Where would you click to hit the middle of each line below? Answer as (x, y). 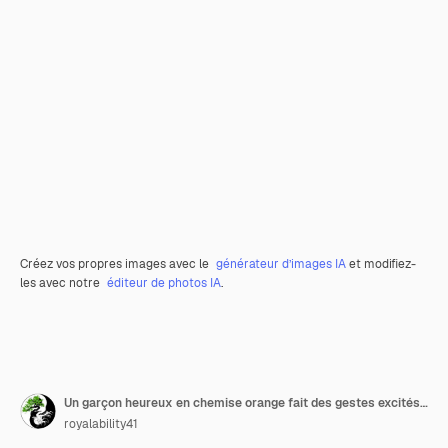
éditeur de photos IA (164, 283)
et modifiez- (381, 264)
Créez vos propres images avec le (116, 264)
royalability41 (101, 424)
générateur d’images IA (281, 264)
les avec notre (61, 283)
